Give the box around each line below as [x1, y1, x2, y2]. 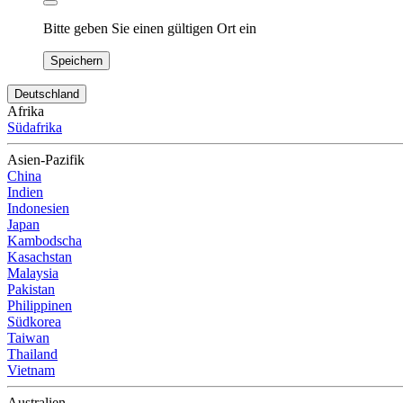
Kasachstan [7, 249, 72, 265]
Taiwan [7, 330, 49, 346]
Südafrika [7, 120, 62, 136]
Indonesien [7, 201, 69, 217]
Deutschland [14, 87, 79, 102]
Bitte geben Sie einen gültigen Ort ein [43, 21, 256, 37]
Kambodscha [7, 233, 82, 249]
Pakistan [7, 282, 55, 298]
